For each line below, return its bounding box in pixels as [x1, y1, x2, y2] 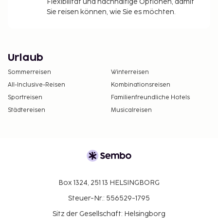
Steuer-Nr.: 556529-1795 [68, 194, 150, 202]
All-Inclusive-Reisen [8, 81, 65, 89]
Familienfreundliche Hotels [111, 93, 190, 101]
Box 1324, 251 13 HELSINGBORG [58, 178, 160, 187]
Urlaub [8, 53, 43, 63]
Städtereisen [8, 106, 45, 114]
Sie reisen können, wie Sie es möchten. [47, 7, 176, 16]
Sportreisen [8, 93, 42, 101]
